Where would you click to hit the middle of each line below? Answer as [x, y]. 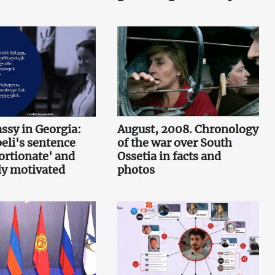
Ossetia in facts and [169, 157]
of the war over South [174, 143]
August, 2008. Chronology [188, 130]
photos [136, 170]
